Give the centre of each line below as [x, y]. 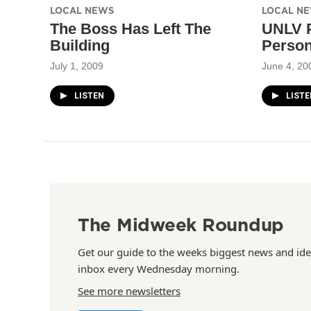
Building [80, 45]
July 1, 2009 [77, 66]
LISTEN [89, 95]
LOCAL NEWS [82, 10]
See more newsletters [129, 291]
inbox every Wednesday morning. [159, 268]
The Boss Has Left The [131, 28]
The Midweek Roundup [181, 224]
